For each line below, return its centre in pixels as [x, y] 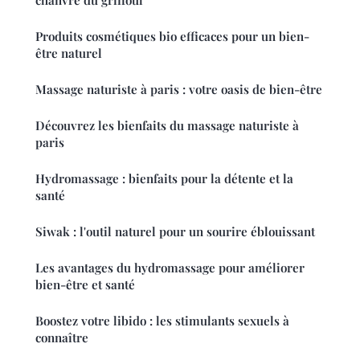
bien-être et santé [85, 284]
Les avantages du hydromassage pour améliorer [170, 267]
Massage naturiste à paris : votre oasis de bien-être [179, 89]
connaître [62, 337]
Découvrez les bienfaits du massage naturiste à [167, 125]
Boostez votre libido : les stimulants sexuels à [162, 320]
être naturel [69, 53]
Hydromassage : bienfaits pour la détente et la [164, 178]
